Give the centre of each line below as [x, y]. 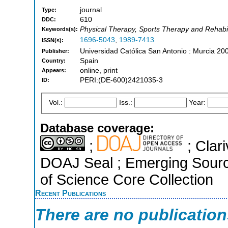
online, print [99, 71]
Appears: [54, 70]
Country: [54, 61]
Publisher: [55, 51]
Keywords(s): [60, 29]
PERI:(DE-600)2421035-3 [121, 80]
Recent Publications [70, 193]
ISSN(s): [53, 40]
